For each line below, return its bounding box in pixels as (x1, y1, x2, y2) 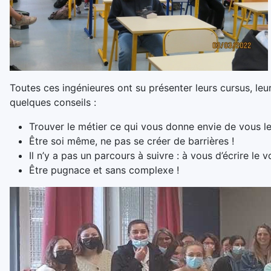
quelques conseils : (10, 96, 96, 108)
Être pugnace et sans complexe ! (29, 163, 179, 176)
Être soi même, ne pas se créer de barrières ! (29, 134, 234, 147)
